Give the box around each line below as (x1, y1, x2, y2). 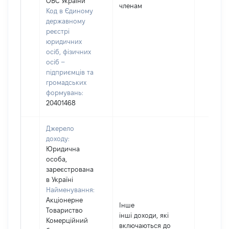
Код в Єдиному (46, 7, 93, 14)
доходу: (46, 135, 70, 142)
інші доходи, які (119, 212, 169, 219)
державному (46, 17, 85, 25)
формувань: (46, 89, 83, 96)
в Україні (46, 176, 73, 183)
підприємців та (46, 68, 94, 76)
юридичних (46, 38, 82, 45)
